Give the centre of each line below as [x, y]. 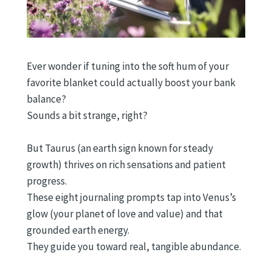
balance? [46, 99]
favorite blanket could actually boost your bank [131, 83]
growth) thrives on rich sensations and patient [126, 165]
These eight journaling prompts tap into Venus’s [131, 198]
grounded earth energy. [78, 230]
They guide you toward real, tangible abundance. [134, 247]
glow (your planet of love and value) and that [125, 214]
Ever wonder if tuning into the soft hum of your [128, 66]
